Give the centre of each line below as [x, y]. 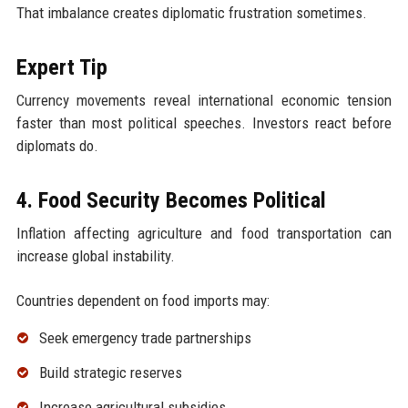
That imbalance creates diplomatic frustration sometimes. [191, 13]
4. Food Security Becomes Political [171, 201]
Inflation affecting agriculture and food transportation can [204, 234]
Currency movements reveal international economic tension [204, 101]
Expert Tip [61, 68]
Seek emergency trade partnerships [145, 338]
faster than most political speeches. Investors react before [204, 123]
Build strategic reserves [110, 373]
